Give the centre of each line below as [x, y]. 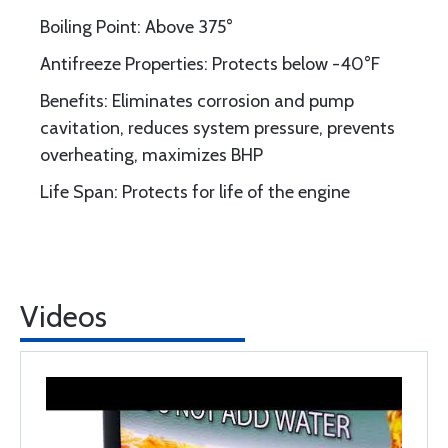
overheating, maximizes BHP [151, 155]
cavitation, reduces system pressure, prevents [217, 128]
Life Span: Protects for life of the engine [195, 192]
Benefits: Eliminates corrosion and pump [197, 101]
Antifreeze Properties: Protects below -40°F [210, 64]
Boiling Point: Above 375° [136, 27]
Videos [63, 316]
